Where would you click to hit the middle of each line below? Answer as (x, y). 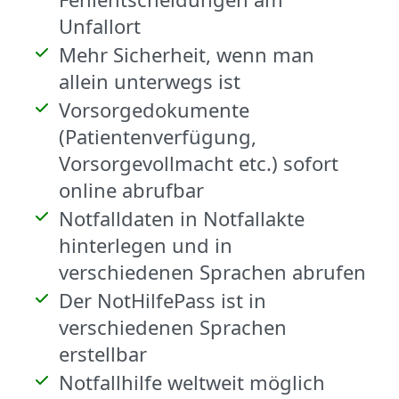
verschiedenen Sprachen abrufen (212, 271)
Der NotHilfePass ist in (163, 300)
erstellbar (103, 353)
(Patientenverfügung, (158, 136)
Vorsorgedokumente (154, 109)
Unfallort (100, 25)
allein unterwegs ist (150, 81)
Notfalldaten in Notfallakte (182, 218)
